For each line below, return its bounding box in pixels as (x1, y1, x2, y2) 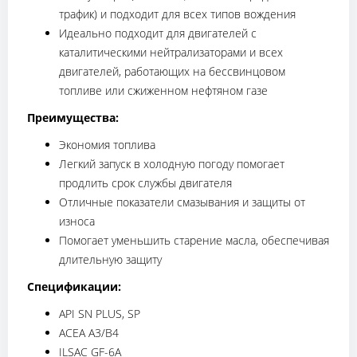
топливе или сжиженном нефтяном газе (59, 82, 268, 98)
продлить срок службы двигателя (59, 175, 232, 190)
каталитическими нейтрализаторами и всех (59, 44, 283, 60)
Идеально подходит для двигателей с (59, 25, 257, 41)
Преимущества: (27, 109, 119, 125)
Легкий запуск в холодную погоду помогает (59, 155, 284, 171)
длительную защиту (59, 251, 162, 267)
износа (59, 213, 95, 229)
